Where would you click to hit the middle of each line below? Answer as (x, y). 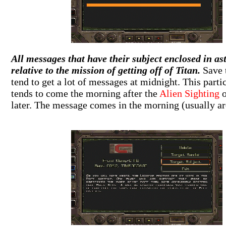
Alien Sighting (189, 93)
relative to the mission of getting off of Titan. (105, 70)
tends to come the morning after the (85, 93)
